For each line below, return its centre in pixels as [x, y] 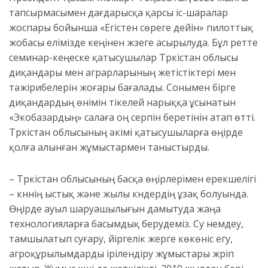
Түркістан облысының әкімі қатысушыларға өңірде [126, 133]
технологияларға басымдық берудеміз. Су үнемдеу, [126, 224]
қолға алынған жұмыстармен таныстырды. [109, 147]
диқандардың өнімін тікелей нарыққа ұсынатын [122, 103]
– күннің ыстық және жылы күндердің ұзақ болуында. [129, 194]
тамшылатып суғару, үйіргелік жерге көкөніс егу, [121, 239]
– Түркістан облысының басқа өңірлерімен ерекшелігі [133, 179]
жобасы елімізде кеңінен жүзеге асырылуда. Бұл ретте [133, 43]
